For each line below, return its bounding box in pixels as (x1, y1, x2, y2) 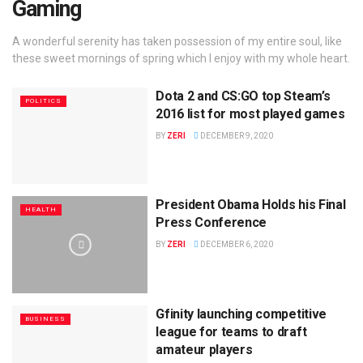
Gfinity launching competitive (156, 305, 327, 322)
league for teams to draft (156, 323, 307, 340)
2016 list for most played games (156, 105, 345, 122)
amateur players (156, 341, 253, 357)
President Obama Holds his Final (156, 197, 346, 213)
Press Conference (156, 215, 267, 231)
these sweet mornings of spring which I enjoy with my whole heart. (12, 51, 350, 65)
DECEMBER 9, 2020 (199, 130, 274, 140)
